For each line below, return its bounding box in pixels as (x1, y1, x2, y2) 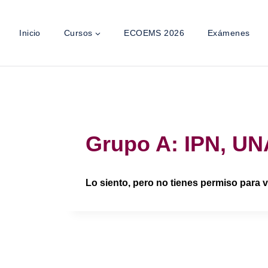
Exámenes (207, 28, 250, 38)
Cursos (63, 28, 93, 38)
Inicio (19, 28, 41, 38)
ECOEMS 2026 (124, 28, 185, 38)
